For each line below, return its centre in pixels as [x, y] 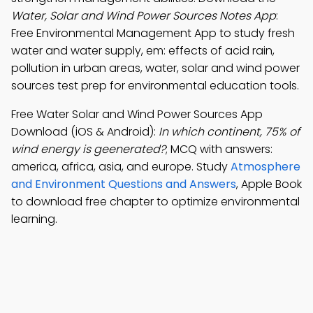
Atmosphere [265, 167]
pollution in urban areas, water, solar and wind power [155, 68]
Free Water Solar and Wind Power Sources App [137, 114]
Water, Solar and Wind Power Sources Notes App [144, 16]
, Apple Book [269, 184]
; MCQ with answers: [219, 149]
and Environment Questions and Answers [124, 184]
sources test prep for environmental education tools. [155, 86]
